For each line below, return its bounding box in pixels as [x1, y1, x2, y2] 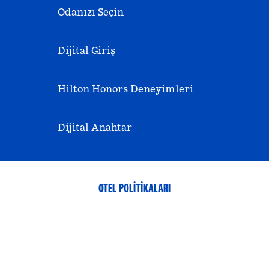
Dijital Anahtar [58, 121, 132, 133]
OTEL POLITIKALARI [98, 180, 171, 196]
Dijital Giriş [58, 44, 115, 56]
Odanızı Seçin [58, 6, 124, 18]
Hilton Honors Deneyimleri [58, 83, 193, 95]
